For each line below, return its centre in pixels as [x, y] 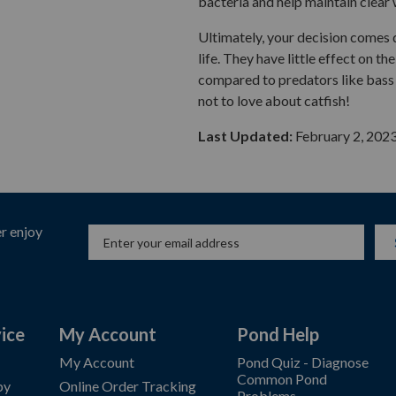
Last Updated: [245, 136]
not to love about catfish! [274, 100]
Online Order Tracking [128, 386]
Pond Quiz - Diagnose [303, 362]
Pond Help [278, 334]
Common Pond [282, 379]
